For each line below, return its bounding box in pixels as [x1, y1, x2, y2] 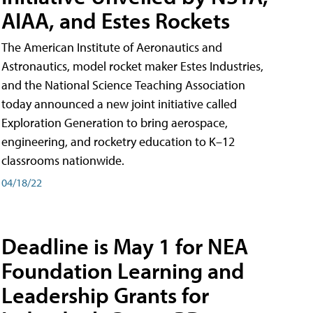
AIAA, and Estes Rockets [1, 6, 230, 34]
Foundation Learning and [1, 256, 245, 285]
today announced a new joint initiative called [1, 95, 237, 112]
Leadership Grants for [1, 281, 209, 310]
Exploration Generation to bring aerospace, [1, 114, 228, 131]
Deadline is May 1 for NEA [1, 232, 248, 261]
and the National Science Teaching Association [1, 76, 245, 93]
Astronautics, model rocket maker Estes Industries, [1, 57, 263, 74]
